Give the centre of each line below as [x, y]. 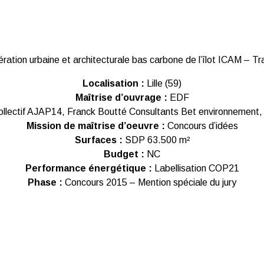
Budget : [125, 154]
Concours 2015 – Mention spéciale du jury [149, 182]
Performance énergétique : [88, 168]
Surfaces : [98, 140]
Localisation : [113, 83]
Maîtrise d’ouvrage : [121, 98]
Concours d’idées [201, 126]
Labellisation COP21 [195, 168]
